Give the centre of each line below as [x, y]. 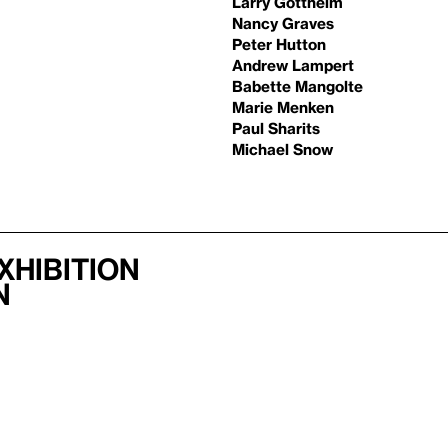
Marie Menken [283, 107]
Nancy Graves [283, 23]
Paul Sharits [276, 128]
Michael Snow [282, 149]
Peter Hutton [279, 44]
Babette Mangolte [297, 86]
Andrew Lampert [293, 65]
